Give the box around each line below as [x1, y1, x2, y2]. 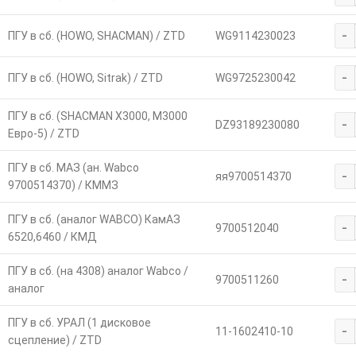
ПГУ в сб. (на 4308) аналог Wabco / [7, 264, 188, 277]
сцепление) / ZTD [7, 333, 102, 346]
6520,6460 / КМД [7, 230, 97, 243]
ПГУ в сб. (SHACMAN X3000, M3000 [7, 109, 188, 122]
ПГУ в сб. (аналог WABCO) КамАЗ [7, 212, 180, 226]
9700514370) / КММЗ [7, 178, 118, 192]
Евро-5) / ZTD [7, 126, 79, 140]
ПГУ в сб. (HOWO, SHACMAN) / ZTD [7, 29, 185, 42]
